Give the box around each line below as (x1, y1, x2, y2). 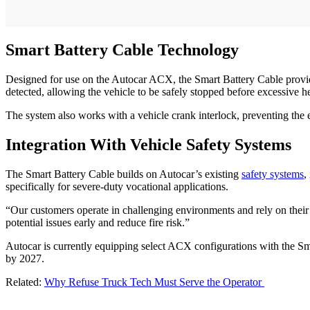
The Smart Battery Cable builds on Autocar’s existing (6, 168, 241, 181)
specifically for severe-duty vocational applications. (6, 181, 228, 193)
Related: (6, 276, 44, 289)
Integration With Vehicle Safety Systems (6, 136, 291, 154)
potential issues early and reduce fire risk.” (6, 217, 190, 229)
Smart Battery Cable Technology (6, 41, 239, 60)
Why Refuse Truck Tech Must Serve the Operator (44, 276, 264, 289)
